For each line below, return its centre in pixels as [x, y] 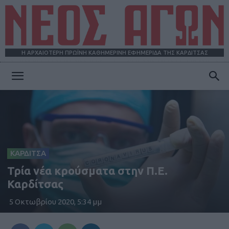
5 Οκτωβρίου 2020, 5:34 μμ [55, 201]
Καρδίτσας [35, 184]
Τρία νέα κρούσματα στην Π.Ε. [87, 170]
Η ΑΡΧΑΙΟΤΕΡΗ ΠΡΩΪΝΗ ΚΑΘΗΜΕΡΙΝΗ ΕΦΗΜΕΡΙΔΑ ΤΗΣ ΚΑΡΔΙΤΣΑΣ [114, 53]
